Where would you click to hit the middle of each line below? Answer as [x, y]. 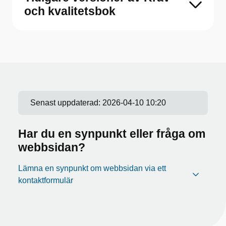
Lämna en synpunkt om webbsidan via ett [92, 168]
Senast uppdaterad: [66, 103]
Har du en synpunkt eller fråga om [112, 134]
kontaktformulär [46, 180]
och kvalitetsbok [70, 11]
